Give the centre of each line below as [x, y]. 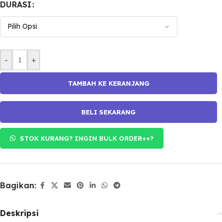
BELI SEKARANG [109, 112]
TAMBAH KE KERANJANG [109, 83]
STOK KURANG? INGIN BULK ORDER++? [87, 138]
